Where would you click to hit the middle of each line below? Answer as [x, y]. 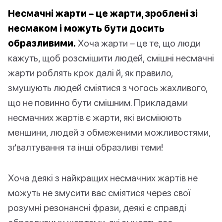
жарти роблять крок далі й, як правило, [90, 73]
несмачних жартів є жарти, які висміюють [95, 117]
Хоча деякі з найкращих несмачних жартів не [103, 178]
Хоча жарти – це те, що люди [138, 43]
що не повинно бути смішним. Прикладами [98, 103]
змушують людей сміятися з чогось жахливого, [108, 88]
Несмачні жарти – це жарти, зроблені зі [103, 13]
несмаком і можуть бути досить [86, 28]
